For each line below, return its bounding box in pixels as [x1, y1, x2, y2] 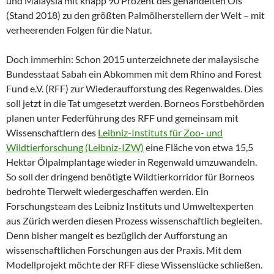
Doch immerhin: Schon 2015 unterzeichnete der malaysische [6, 53, 259, 65]
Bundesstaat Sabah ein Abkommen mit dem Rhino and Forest [6, 68, 262, 80]
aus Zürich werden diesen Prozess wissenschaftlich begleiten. [6, 215, 262, 226]
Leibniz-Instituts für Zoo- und [98, 127, 223, 138]
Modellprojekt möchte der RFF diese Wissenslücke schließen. [6, 259, 262, 270]
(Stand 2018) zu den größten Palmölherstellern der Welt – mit [6, 9, 265, 21]
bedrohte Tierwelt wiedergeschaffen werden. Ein [6, 185, 209, 197]
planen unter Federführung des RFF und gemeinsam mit [6, 112, 239, 124]
